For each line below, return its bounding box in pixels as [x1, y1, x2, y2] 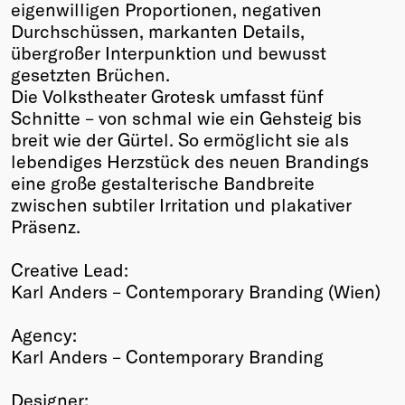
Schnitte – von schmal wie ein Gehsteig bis [11, 106, 362, 128]
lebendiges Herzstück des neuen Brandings [11, 149, 369, 172]
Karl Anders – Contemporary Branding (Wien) [11, 279, 381, 302]
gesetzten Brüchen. [11, 62, 170, 85]
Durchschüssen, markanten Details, [11, 19, 305, 42]
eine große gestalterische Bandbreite [11, 171, 315, 193]
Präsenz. [11, 214, 80, 237]
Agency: [11, 323, 77, 345]
